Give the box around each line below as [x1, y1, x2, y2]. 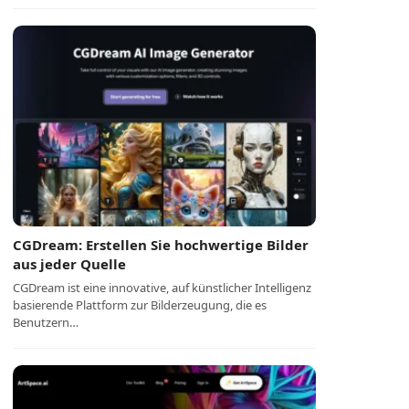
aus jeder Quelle [13, 255, 127, 273]
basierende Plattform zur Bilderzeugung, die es [13, 297, 267, 313]
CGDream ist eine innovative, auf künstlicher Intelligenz [13, 279, 312, 296]
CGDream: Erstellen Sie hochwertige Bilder [13, 236, 309, 254]
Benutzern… [13, 314, 79, 330]
